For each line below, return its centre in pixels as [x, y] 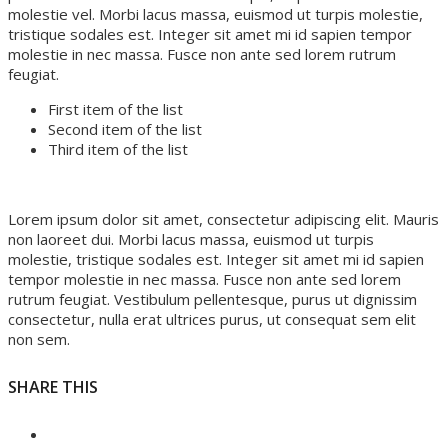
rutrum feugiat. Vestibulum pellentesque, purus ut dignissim [212, 298]
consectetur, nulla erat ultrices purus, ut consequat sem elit [212, 318]
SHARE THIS [53, 386]
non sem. [39, 338]
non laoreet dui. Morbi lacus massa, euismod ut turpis [191, 238]
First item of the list [115, 108]
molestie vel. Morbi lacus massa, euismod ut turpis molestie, [215, 13]
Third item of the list [118, 148]
